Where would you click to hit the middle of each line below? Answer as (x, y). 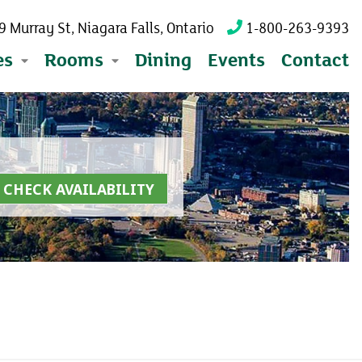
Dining (163, 60)
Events (236, 60)
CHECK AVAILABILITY (79, 189)
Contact (315, 60)
